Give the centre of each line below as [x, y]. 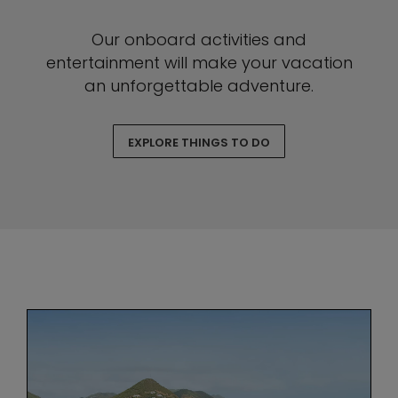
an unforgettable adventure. [199, 86]
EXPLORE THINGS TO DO [199, 143]
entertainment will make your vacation [199, 63]
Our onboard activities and [199, 40]
